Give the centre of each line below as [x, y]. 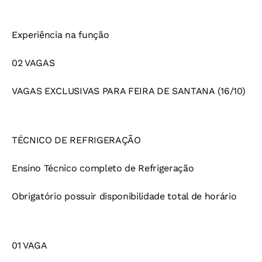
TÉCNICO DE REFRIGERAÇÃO [76, 140]
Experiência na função [61, 35]
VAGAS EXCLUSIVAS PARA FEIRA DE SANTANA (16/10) [129, 91]
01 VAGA [30, 246]
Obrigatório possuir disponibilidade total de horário [124, 196]
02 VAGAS [33, 63]
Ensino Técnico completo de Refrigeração [103, 168]
